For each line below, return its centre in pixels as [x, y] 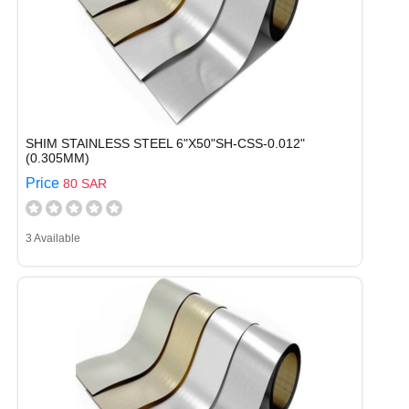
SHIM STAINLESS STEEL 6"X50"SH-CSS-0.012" [165, 143]
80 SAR [85, 184]
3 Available [53, 238]
